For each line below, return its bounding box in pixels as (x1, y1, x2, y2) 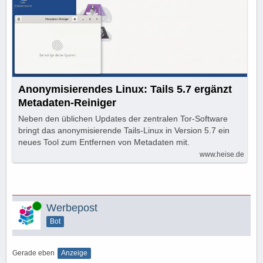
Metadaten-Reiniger (18, 96, 116, 109)
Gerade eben (12, 248, 55, 257)
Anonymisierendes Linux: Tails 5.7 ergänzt (18, 83, 232, 95)
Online (12, 201, 33, 210)
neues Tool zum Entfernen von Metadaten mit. (18, 137, 190, 147)
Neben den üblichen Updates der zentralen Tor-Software (18, 113, 228, 123)
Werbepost (46, 201, 97, 214)
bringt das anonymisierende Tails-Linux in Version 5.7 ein (18, 125, 230, 135)
